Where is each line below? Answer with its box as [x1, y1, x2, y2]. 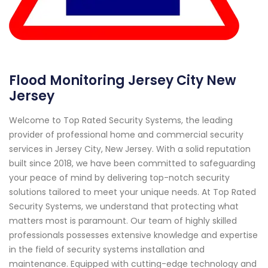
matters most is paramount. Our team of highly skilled [9, 214, 237, 227]
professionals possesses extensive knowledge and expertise [9, 229, 258, 241]
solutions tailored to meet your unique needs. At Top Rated [9, 185, 256, 198]
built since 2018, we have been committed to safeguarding [9, 157, 255, 169]
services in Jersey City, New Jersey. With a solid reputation [9, 142, 251, 155]
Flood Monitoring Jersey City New [9, 71, 236, 90]
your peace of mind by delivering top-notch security [9, 171, 230, 184]
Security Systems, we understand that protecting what [9, 200, 239, 212]
